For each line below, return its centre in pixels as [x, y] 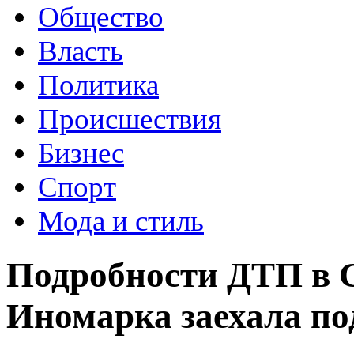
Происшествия [130, 119]
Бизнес [81, 153]
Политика [98, 85]
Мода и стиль [121, 221]
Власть [81, 51]
